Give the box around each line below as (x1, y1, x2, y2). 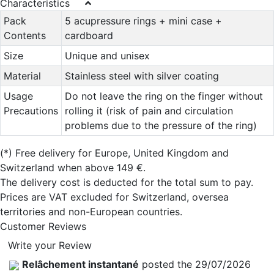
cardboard (64, 29, 113, 42)
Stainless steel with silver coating (64, 70, 219, 83)
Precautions (3, 105, 58, 117)
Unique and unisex (64, 50, 150, 62)
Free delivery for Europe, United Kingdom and (12, 147, 229, 160)
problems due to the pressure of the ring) (64, 119, 257, 132)
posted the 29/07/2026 (139, 258, 251, 271)
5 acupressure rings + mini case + (64, 15, 222, 28)
